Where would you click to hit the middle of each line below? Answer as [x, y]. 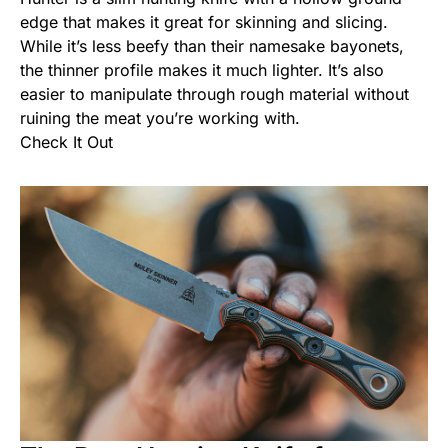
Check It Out [66, 141]
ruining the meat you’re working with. [160, 117]
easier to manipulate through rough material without [214, 93]
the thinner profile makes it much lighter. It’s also [202, 69]
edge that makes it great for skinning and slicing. [204, 21]
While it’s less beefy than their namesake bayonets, [212, 45]
